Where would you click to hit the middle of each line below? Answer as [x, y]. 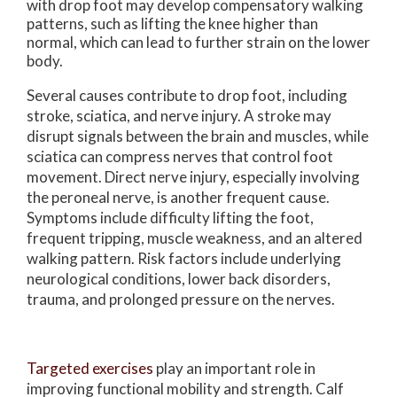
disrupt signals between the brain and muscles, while [198, 136]
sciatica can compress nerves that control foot [180, 156]
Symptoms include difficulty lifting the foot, [170, 217]
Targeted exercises [90, 368]
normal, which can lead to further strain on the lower [198, 42]
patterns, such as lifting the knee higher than [172, 23]
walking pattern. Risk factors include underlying [184, 258]
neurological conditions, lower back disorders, [179, 278]
